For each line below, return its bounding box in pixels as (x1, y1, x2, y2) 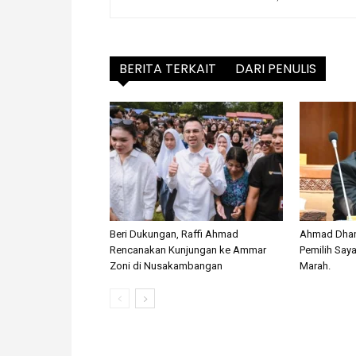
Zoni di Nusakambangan (110, 260, 222, 273)
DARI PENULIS (235, 60, 316, 79)
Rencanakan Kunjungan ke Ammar (110, 244, 266, 257)
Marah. (300, 260, 331, 273)
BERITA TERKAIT (119, 60, 216, 79)
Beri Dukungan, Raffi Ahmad (110, 228, 238, 241)
